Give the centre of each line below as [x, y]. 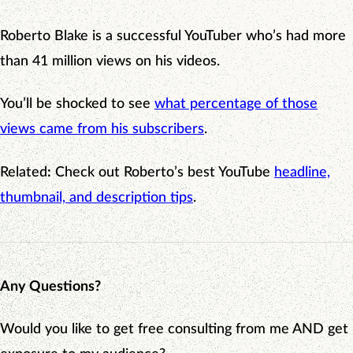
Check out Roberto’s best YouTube [163, 172]
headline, [302, 172]
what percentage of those [236, 104]
